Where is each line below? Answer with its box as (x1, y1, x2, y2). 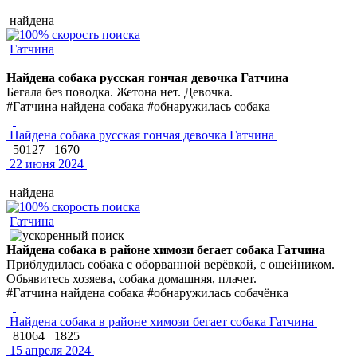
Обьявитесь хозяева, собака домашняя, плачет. (6, 271, 257, 285)
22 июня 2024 (6, 156, 84, 171)
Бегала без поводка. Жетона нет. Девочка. (6, 84, 233, 99)
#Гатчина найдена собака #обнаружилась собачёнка (6, 285, 288, 300)
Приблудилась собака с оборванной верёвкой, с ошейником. (6, 257, 335, 271)
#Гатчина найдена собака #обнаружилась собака (6, 99, 270, 113)
